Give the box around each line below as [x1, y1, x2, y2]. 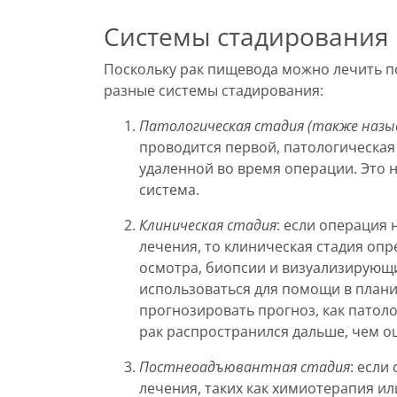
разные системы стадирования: [104, 81, 323, 100]
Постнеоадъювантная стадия [139, 357, 350, 377]
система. [139, 180, 199, 199]
